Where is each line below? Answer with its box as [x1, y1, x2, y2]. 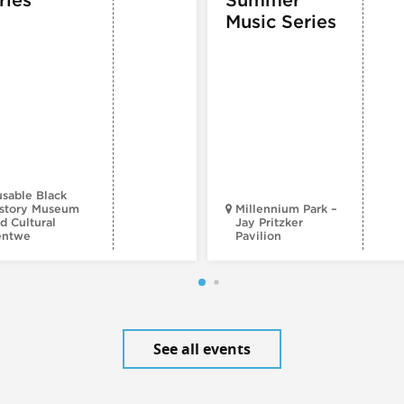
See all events [153, 338, 251, 359]
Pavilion [235, 228, 281, 243]
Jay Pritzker [235, 215, 303, 229]
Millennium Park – [235, 201, 337, 216]
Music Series [225, 10, 336, 32]
